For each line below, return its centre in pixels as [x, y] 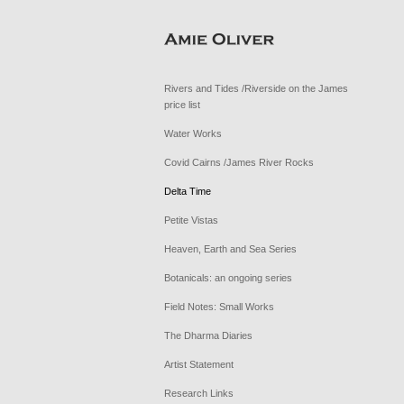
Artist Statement [199, 364]
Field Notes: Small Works [219, 307]
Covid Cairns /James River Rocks [239, 162]
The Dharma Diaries [208, 335]
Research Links [199, 393]
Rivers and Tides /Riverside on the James [256, 88]
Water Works [193, 133]
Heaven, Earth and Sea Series [230, 249]
